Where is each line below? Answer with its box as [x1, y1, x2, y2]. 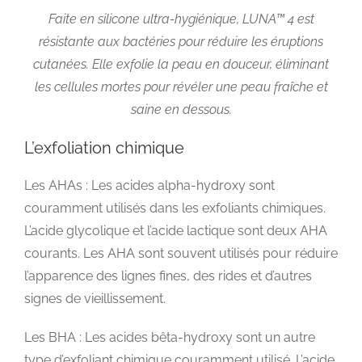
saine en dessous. [130, 101, 232, 117]
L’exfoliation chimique [24, 137, 184, 158]
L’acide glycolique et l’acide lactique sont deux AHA [24, 223, 327, 239]
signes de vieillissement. [24, 291, 169, 307]
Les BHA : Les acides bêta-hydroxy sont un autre [24, 330, 315, 346]
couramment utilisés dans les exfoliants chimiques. [24, 200, 326, 217]
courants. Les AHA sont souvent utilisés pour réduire [24, 246, 338, 262]
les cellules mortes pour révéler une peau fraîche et [34, 78, 328, 95]
